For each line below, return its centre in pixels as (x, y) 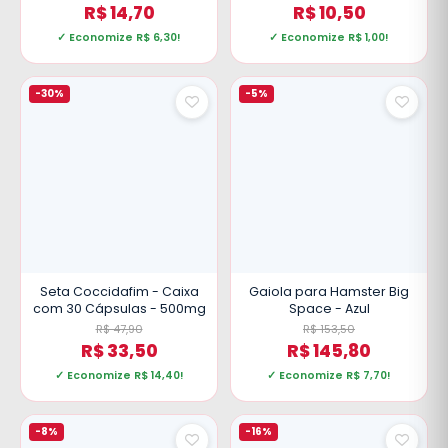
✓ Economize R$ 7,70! (329, 375)
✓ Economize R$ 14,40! (119, 375)
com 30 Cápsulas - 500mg (119, 308)
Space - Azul (329, 308)
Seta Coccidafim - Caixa (119, 291)
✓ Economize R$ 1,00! (329, 37)
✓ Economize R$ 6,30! (119, 37)
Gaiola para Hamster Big (329, 291)
